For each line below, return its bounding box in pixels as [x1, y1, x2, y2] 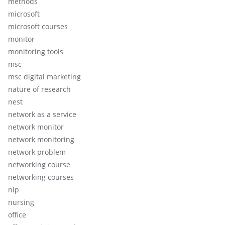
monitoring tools [8, 46, 63, 56]
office [8, 209, 26, 219]
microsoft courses [8, 21, 68, 31]
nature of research [8, 84, 71, 94]
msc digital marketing [8, 71, 81, 81]
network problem [8, 147, 66, 157]
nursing [8, 197, 34, 207]
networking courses [8, 172, 74, 182]
